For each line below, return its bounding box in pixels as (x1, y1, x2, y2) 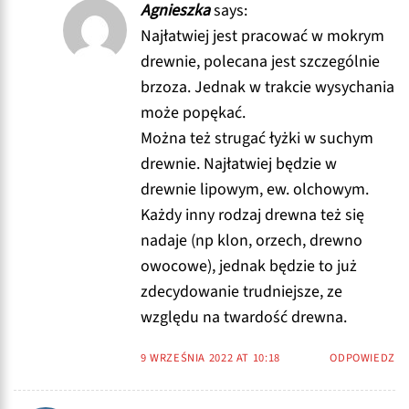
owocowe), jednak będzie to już (140, 254, 357, 278)
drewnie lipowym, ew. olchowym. (140, 177, 369, 201)
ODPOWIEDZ (330, 349, 395, 366)
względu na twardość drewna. (140, 305, 347, 329)
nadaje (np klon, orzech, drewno (140, 228, 362, 252)
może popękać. (140, 100, 246, 124)
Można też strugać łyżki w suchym (140, 126, 373, 150)
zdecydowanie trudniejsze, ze (140, 279, 342, 303)
